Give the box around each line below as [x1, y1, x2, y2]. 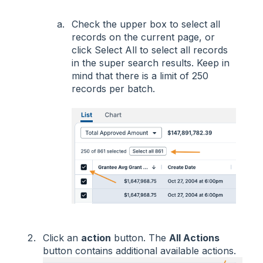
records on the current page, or [72, 31, 215, 43]
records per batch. [72, 82, 155, 95]
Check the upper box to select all [72, 18, 220, 30]
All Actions [169, 231, 220, 244]
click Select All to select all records [72, 43, 228, 56]
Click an [43, 231, 81, 244]
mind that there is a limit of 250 [72, 69, 208, 82]
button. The [111, 231, 169, 244]
